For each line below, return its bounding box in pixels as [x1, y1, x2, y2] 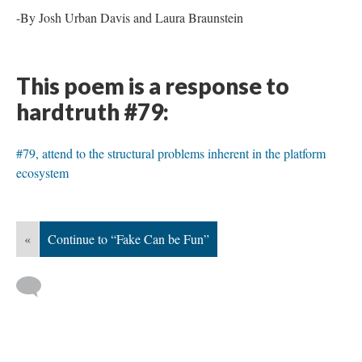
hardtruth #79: [16, 98, 169, 125]
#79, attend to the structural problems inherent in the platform [16, 145, 326, 162]
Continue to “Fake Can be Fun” [48, 230, 209, 247]
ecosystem [16, 164, 69, 181]
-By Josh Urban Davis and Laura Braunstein [16, 9, 243, 26]
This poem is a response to [16, 72, 289, 99]
